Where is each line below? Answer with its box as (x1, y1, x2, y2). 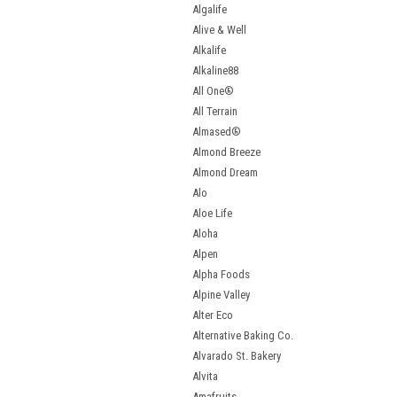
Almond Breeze (192, 145, 261, 159)
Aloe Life (192, 206, 232, 220)
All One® (192, 84, 234, 97)
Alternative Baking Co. (192, 329, 293, 342)
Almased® (192, 125, 241, 138)
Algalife (192, 3, 227, 16)
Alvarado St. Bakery (192, 349, 281, 362)
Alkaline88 (192, 64, 238, 77)
